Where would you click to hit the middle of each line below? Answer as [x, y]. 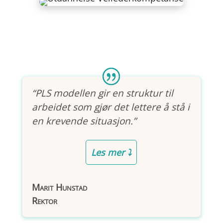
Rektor [44, 201]
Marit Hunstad [59, 187]
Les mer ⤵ [111, 152]
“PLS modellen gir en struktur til [102, 93]
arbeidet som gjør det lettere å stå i [111, 107]
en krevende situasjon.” [84, 121]
